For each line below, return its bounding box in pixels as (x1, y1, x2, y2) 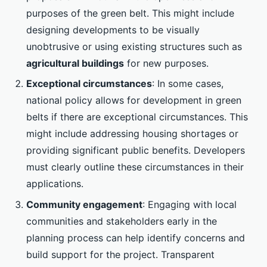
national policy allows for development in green (26, 94, 241, 107)
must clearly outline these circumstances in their (26, 161, 244, 173)
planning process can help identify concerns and (26, 231, 245, 244)
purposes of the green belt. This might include (26, 7, 234, 19)
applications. (26, 178, 83, 190)
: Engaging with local (142, 198, 237, 210)
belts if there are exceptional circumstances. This (26, 111, 248, 123)
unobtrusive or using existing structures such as (26, 40, 242, 52)
